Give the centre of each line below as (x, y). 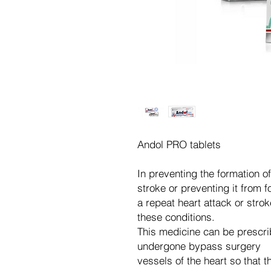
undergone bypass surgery (199, 246)
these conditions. (176, 217)
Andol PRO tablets (179, 144)
